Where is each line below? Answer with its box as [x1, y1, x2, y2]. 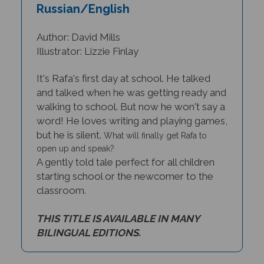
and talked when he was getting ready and [36, 81, 226, 93]
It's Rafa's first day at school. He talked [36, 67, 210, 79]
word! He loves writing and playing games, [36, 109, 227, 121]
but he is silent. [36, 123, 104, 136]
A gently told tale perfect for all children [36, 150, 214, 163]
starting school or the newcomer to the [36, 164, 213, 177]
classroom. [36, 179, 86, 191]
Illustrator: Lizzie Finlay [36, 39, 138, 52]
